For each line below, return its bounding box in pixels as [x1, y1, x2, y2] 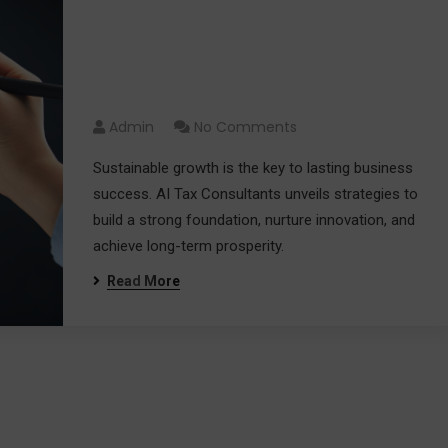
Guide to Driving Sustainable [92, 42, 411, 74]
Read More [106, 272, 180, 289]
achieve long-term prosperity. [92, 236, 284, 255]
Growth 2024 [92, 75, 237, 107]
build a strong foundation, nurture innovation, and [92, 210, 415, 229]
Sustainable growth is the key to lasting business [92, 158, 413, 177]
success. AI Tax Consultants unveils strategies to [92, 184, 418, 203]
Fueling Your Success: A [92, 9, 354, 41]
